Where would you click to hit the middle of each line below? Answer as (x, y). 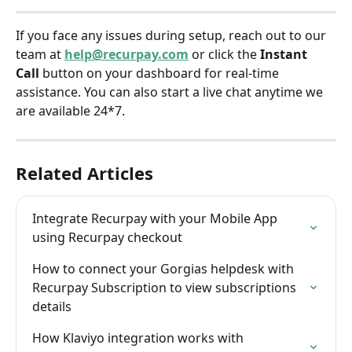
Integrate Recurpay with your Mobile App (156, 218)
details (52, 306)
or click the (224, 54)
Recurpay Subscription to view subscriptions (166, 287)
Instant (285, 54)
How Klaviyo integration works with (139, 337)
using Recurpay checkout (107, 237)
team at (40, 54)
